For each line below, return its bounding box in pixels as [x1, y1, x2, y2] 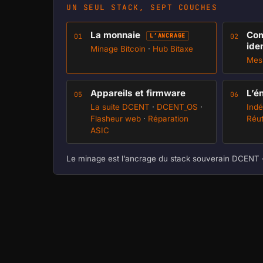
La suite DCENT [90, 102, 150, 112]
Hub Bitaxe [153, 44, 193, 53]
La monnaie [90, 29, 143, 41]
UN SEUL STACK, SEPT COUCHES [66, 2, 218, 12]
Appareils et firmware [90, 87, 186, 99]
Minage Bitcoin [90, 44, 146, 53]
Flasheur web [90, 114, 141, 123]
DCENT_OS [157, 102, 198, 112]
